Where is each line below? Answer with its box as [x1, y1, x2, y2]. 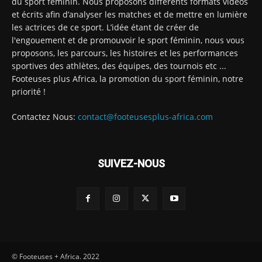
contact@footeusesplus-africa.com [78, 111, 213, 122]
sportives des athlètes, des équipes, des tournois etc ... [12, 60, 226, 71]
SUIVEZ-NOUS [97, 157, 165, 170]
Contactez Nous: [12, 111, 78, 122]
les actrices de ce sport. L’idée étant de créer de [12, 21, 199, 33]
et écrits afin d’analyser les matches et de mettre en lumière [12, 8, 247, 20]
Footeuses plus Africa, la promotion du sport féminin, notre [12, 73, 243, 84]
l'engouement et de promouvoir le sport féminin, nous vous [12, 34, 244, 46]
